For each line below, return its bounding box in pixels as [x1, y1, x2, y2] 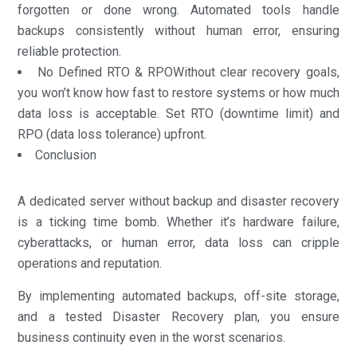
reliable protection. [18, 43, 122, 59]
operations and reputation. [18, 255, 163, 271]
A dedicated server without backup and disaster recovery [18, 193, 339, 209]
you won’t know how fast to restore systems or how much [18, 84, 339, 100]
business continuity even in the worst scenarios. [18, 329, 286, 345]
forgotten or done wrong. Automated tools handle [18, 2, 339, 18]
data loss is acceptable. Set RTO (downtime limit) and [18, 105, 339, 121]
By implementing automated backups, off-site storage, [18, 288, 339, 304]
